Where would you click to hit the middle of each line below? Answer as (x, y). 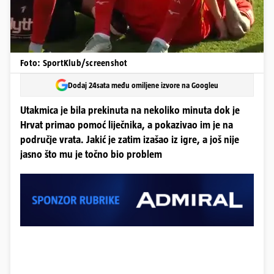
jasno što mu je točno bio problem (91, 154)
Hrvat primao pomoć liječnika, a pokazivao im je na (127, 125)
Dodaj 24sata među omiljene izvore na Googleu (143, 85)
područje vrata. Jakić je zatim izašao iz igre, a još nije (130, 140)
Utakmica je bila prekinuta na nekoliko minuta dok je (130, 110)
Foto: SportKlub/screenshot (74, 63)
